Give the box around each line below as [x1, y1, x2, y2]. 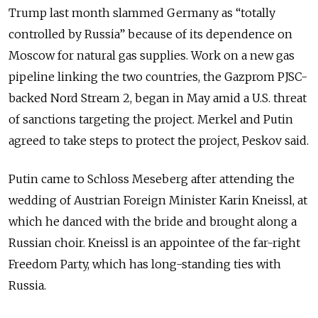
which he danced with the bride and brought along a [9, 214, 297, 229]
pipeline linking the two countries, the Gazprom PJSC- [9, 69, 307, 84]
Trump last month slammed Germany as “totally [9, 5, 275, 20]
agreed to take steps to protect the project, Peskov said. [9, 133, 309, 148]
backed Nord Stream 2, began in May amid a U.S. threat [9, 90, 307, 105]
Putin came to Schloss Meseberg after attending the [9, 171, 295, 186]
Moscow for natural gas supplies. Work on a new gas [9, 48, 295, 62]
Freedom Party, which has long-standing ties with [9, 256, 281, 271]
